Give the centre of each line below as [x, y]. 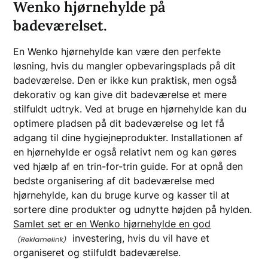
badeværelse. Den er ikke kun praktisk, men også [125, 80]
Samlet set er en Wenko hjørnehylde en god [112, 223]
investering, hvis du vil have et [140, 238]
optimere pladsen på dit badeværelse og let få [119, 123]
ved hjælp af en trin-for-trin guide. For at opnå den [128, 166]
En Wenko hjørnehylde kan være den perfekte [117, 51]
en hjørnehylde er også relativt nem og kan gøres [125, 152]
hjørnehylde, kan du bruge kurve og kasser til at [122, 195]
